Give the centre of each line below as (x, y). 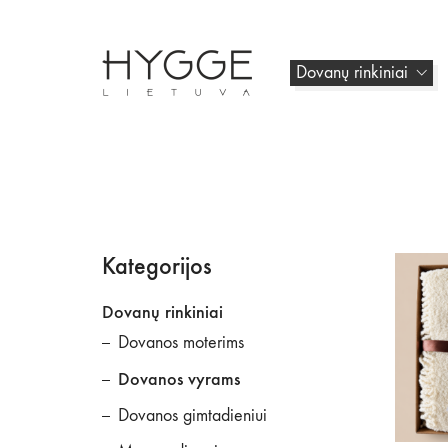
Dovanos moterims (181, 342)
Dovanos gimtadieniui (192, 415)
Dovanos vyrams (179, 379)
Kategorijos (157, 265)
